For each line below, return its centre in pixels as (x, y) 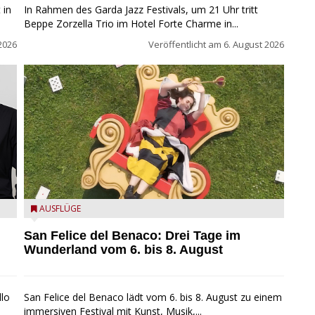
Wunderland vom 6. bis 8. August (123, 249)
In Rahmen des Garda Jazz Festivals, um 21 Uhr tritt (141, 9)
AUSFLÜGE (60, 208)
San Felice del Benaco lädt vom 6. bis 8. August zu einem (153, 297)
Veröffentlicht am (186, 44)
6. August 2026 (254, 44)
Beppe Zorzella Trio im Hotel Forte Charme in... (131, 23)
